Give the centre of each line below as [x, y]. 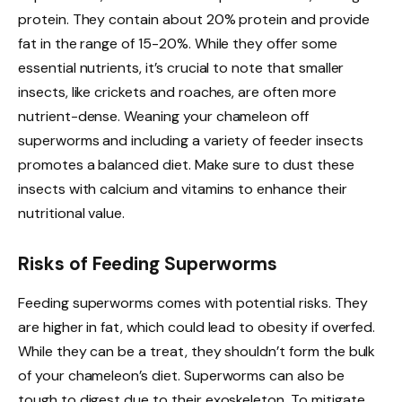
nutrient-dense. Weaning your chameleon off [163, 116]
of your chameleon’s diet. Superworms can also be [181, 375]
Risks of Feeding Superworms [148, 263]
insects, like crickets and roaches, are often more [177, 92]
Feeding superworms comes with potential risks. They [193, 302]
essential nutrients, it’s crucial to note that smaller [181, 67]
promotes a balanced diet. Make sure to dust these [186, 164]
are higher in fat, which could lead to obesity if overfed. [197, 327]
